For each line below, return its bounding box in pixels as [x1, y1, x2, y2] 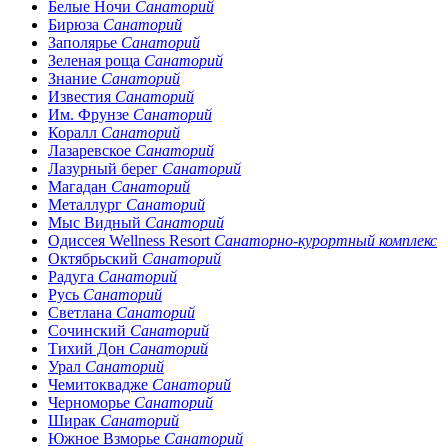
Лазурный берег [48, 159, 162, 177]
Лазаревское [48, 141, 135, 159]
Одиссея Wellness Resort [48, 231, 214, 249]
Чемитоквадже [48, 375, 152, 393]
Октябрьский [48, 249, 142, 267]
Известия [48, 87, 115, 105]
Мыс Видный [48, 213, 145, 231]
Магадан [48, 177, 111, 195]
